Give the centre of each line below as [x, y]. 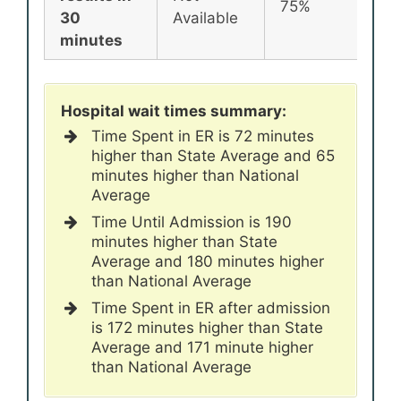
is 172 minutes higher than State [207, 327]
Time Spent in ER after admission [211, 307]
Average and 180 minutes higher [208, 261]
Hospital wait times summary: [174, 111]
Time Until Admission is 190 [192, 222]
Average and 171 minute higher [202, 347]
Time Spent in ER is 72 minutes [203, 136]
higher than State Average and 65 [213, 155]
